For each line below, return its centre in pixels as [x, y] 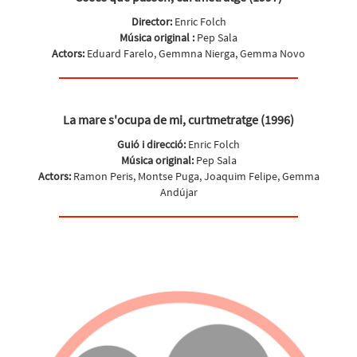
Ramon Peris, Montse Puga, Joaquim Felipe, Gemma [195, 176]
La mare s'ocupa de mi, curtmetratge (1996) [178, 120]
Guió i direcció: [151, 144]
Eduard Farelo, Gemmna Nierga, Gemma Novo [195, 53]
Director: [153, 22]
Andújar [178, 192]
